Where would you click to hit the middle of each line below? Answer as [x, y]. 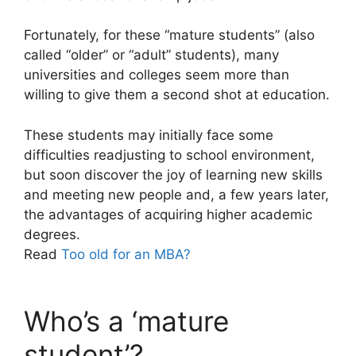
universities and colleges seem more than [157, 75]
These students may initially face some [149, 135]
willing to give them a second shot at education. [177, 95]
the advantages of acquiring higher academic [168, 214]
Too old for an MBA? [126, 254]
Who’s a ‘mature [126, 321]
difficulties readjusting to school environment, [169, 155]
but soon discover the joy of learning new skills [173, 174]
